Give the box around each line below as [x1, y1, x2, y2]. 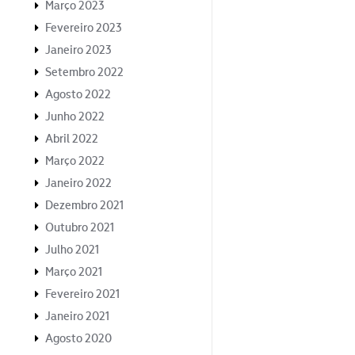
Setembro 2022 [45, 65, 124, 79]
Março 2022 [45, 154, 105, 168]
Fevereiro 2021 [45, 287, 120, 301]
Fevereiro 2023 [45, 21, 122, 35]
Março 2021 [45, 265, 102, 279]
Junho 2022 [45, 109, 105, 124]
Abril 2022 [45, 132, 98, 146]
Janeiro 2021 [45, 309, 109, 323]
